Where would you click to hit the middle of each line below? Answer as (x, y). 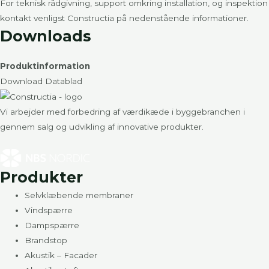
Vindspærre (49, 210)
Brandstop (46, 240)
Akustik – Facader (61, 255)
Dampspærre (52, 225)
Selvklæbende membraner (79, 195)
